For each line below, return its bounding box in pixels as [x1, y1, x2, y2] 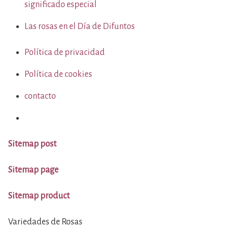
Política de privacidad [24, 48, 105, 57]
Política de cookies [24, 70, 92, 79]
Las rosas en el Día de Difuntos [24, 22, 135, 31]
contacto [24, 92, 56, 101]
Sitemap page [8, 165, 59, 175]
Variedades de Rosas [8, 217, 82, 226]
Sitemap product [8, 191, 70, 201]
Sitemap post [8, 139, 56, 149]
